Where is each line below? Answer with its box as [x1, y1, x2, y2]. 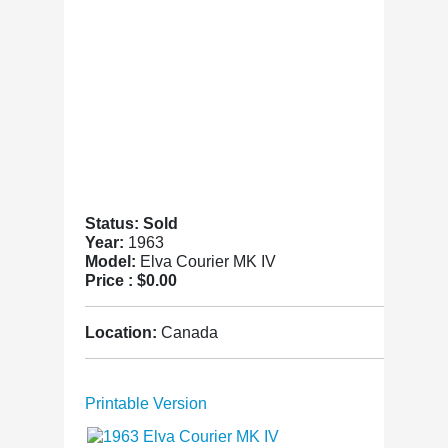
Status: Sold [85, 215, 178, 232]
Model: [85, 253, 140, 270]
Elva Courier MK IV [140, 253, 276, 270]
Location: [85, 324, 161, 341]
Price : [85, 272, 137, 289]
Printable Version [85, 395, 207, 412]
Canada [161, 324, 218, 341]
